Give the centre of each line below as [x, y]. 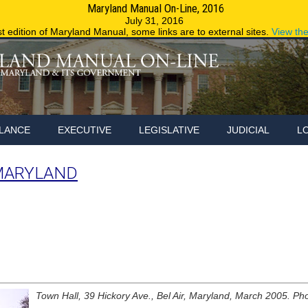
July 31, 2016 [154, 21]
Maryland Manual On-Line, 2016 [154, 8]
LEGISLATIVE [169, 130]
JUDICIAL [248, 130]
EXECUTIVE [85, 130]
